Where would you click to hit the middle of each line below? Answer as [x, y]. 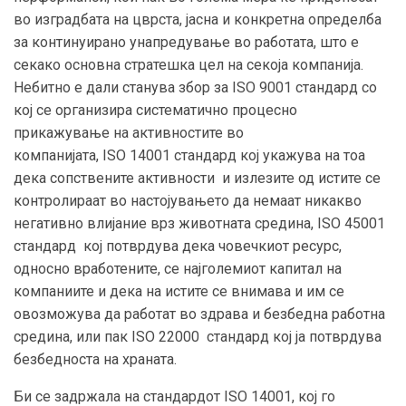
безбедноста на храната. [95, 359]
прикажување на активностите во [129, 132]
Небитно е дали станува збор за [123, 87]
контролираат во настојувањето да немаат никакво [188, 200]
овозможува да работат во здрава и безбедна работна [199, 314]
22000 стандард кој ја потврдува [268, 336]
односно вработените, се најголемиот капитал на [179, 268]
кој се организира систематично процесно [155, 110]
